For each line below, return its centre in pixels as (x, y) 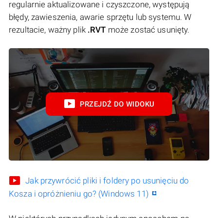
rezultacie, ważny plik (48, 29)
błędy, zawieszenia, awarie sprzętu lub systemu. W (100, 17)
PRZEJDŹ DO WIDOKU (117, 104)
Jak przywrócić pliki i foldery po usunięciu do (107, 181)
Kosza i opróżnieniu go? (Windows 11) (79, 194)
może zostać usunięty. (148, 29)
